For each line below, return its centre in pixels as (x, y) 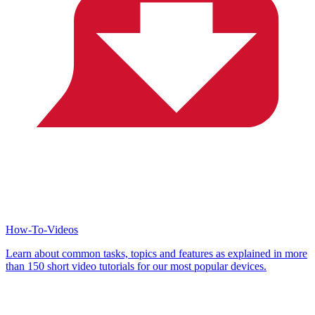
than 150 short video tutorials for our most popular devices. (136, 266)
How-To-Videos (42, 230)
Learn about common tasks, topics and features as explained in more (156, 254)
